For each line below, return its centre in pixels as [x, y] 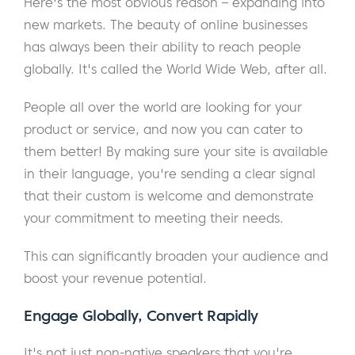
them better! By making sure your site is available [176, 152]
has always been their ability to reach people [162, 47]
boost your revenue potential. [115, 279]
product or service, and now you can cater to [163, 130]
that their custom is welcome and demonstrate [169, 196]
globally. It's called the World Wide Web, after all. [176, 69]
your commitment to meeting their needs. [154, 218]
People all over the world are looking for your [163, 107]
